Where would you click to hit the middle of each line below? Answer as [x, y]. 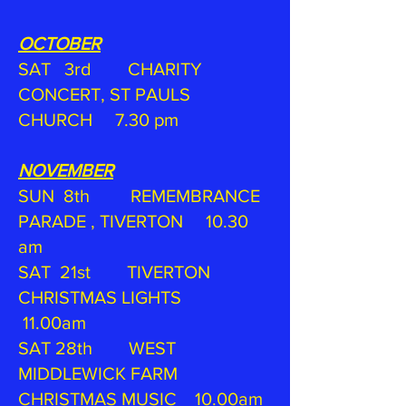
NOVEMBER [66, 170]
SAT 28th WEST [97, 348]
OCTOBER [59, 43]
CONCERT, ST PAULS [104, 94]
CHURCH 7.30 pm [98, 120]
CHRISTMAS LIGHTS [120, 297]
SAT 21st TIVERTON [114, 272]
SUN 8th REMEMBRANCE [139, 196]
